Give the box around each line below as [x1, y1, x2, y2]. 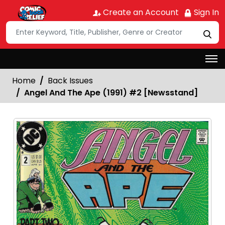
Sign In [192, 7, 219, 18]
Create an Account [101, 7, 179, 18]
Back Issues [48, 74, 93, 86]
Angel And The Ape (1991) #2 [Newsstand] [24, 86, 198, 98]
